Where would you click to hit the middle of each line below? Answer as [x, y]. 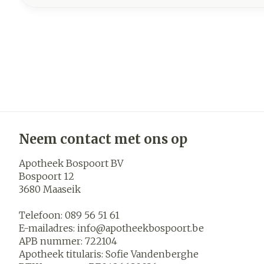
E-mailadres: [48, 228]
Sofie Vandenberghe [152, 254]
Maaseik [62, 189]
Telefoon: [42, 215]
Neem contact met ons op [103, 139]
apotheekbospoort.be [155, 228]
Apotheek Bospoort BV [71, 163]
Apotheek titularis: [62, 254]
